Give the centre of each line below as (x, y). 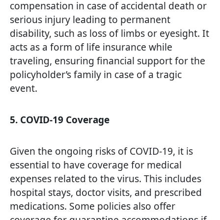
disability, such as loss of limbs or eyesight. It (110, 33)
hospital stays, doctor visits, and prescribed (106, 192)
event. (24, 88)
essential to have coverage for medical (96, 165)
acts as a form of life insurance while (91, 47)
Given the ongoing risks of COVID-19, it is (101, 151)
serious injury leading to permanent (90, 20)
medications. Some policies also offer (93, 206)
